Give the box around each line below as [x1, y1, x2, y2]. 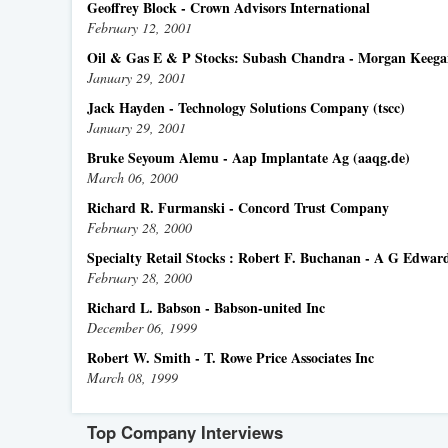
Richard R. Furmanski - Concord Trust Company [87, 197, 389, 218]
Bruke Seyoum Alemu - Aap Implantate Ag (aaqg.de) [87, 147, 410, 168]
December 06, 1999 [87, 318, 197, 337]
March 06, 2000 [87, 168, 178, 187]
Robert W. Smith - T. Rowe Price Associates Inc [87, 347, 374, 368]
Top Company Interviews [87, 420, 283, 444]
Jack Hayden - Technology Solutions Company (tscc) [87, 97, 405, 118]
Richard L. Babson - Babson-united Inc [87, 297, 325, 318]
